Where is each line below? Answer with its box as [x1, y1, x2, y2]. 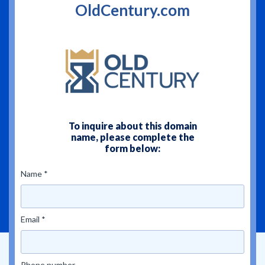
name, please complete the [70, 131, 195, 143]
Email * [21, 214, 46, 224]
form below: [105, 143, 160, 154]
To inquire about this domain [68, 120, 197, 131]
